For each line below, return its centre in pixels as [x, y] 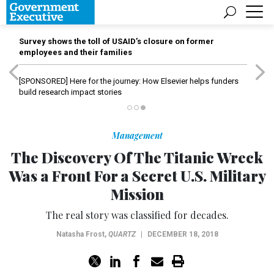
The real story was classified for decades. [137, 215]
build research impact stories [70, 92]
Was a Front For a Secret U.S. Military [137, 176]
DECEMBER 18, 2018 [183, 234]
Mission [137, 194]
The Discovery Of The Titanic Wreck [137, 157]
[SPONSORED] [43, 81]
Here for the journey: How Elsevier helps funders [153, 81]
